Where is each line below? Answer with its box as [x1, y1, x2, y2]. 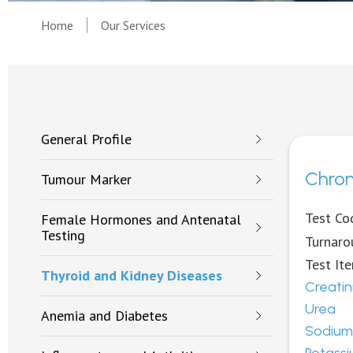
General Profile [41, 130, 132, 148]
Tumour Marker [41, 170, 132, 188]
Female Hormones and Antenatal [41, 210, 241, 229]
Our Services [101, 17, 165, 33]
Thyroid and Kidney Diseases [41, 266, 222, 284]
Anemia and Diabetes [41, 307, 168, 325]
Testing [41, 226, 85, 244]
